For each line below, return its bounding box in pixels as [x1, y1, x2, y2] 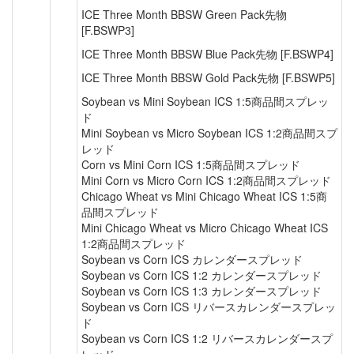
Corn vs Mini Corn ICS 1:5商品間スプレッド [81, 156, 300, 172]
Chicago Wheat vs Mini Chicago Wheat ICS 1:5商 [81, 188, 327, 204]
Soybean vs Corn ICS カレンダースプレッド [81, 251, 303, 267]
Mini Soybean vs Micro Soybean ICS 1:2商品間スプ [81, 125, 337, 141]
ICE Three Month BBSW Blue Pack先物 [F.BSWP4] [81, 46, 333, 62]
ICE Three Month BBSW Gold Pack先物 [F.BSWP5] [81, 70, 335, 85]
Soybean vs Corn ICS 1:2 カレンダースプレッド [81, 267, 322, 283]
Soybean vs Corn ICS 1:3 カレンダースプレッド [81, 283, 322, 299]
